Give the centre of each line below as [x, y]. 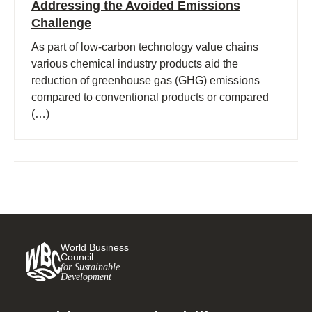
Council [77, 257]
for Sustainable [90, 267]
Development [86, 277]
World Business [95, 248]
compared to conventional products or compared [150, 97]
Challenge [61, 23]
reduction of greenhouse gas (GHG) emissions [146, 80]
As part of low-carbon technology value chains [145, 47]
